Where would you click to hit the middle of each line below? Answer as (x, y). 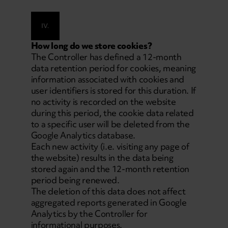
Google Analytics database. (83, 135)
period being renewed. (75, 180)
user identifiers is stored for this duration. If (113, 90)
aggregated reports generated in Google (109, 202)
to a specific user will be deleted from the (110, 124)
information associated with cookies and (108, 79)
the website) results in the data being (102, 158)
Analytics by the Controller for (89, 213)
